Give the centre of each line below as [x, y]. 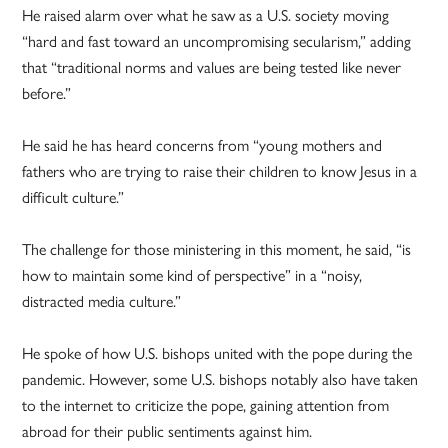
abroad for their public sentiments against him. [167, 432]
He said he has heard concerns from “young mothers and [202, 146]
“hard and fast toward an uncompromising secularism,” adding [217, 42]
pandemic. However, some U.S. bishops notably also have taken [220, 380]
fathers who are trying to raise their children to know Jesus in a [220, 172]
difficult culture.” [73, 198]
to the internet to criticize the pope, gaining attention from [206, 406]
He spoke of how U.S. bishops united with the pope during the [217, 354]
